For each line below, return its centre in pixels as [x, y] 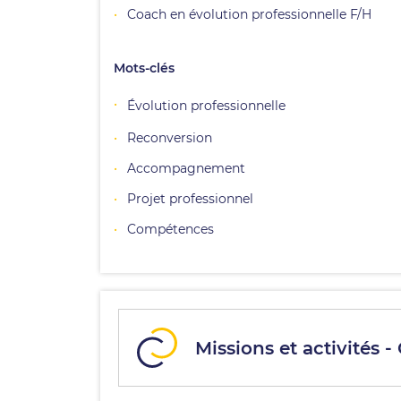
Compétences [171, 229]
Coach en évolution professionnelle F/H [249, 14]
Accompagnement [186, 168]
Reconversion [170, 138]
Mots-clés [144, 68]
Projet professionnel [190, 199]
